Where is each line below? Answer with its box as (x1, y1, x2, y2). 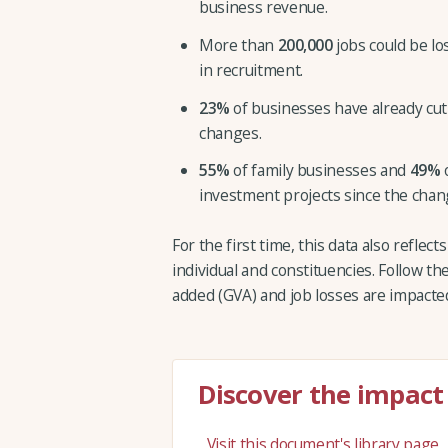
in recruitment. (199, 58, 303, 81)
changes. (199, 121, 262, 144)
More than (199, 33, 278, 56)
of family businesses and (229, 159, 410, 182)
